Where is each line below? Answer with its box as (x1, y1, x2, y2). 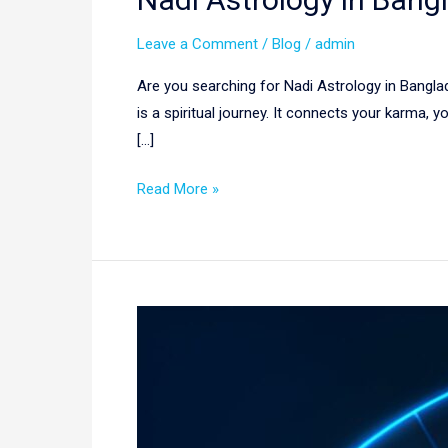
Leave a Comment (137, 34, 258, 53)
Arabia (136, 417, 178, 436)
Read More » (137, 180, 219, 199)
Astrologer (136, 336, 206, 355)
